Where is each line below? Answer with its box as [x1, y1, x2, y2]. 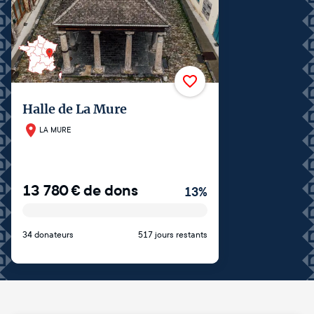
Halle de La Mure [22, 101, 127, 118]
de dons [83, 180, 138, 200]
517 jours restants [138, 229, 207, 240]
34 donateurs [22, 229, 74, 240]
